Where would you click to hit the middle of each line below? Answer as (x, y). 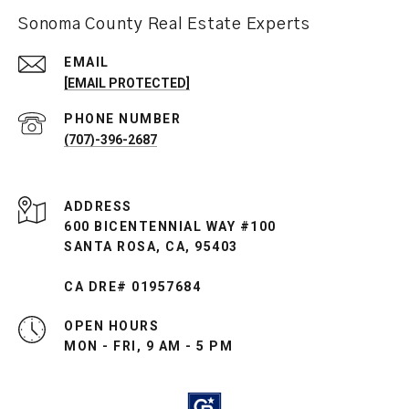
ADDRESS (98, 207)
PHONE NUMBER (122, 119)
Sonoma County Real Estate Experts (164, 25)
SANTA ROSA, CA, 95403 (151, 247)
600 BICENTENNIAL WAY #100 (170, 227)
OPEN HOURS (111, 326)
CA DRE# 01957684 (132, 287)
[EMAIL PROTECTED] (127, 84)
